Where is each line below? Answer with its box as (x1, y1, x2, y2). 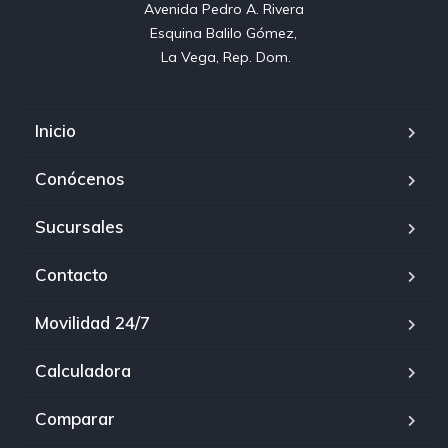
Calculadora (35, 360, 131, 382)
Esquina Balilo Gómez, (150, 24, 301, 43)
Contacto (35, 264, 108, 286)
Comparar (35, 408, 115, 430)
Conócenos (35, 168, 125, 190)
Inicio (35, 120, 76, 142)
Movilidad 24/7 (35, 312, 150, 334)
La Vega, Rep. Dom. (160, 48, 291, 67)
